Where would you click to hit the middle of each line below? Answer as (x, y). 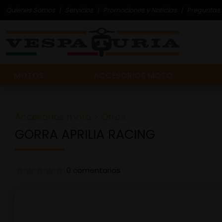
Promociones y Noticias (140, 10)
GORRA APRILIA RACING (85, 135)
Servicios (79, 10)
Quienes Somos (30, 10)
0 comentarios (93, 170)
